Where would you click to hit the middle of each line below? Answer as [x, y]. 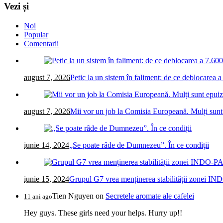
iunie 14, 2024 [47, 145]
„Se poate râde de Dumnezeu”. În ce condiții [139, 145]
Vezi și [16, 6]
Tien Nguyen [74, 196]
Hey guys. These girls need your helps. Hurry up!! [103, 213]
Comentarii [41, 43]
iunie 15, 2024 [47, 179]
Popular [36, 34]
